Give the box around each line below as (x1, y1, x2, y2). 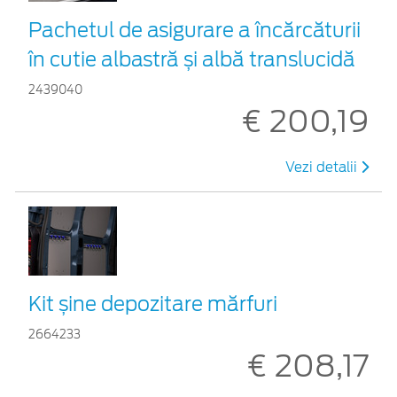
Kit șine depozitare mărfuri (28, 292, 277, 315)
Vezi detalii (285, 159, 361, 175)
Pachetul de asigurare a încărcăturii (28, 18, 361, 42)
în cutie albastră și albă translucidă (28, 47, 355, 71)
